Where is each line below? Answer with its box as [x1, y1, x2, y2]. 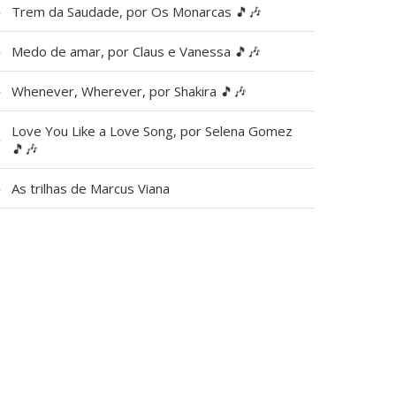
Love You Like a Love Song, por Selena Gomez [11, 122, 293, 140]
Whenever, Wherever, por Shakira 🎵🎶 [11, 82, 247, 100]
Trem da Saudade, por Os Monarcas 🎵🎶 [11, 3, 263, 20]
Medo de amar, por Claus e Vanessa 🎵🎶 [11, 42, 262, 60]
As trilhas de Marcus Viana [11, 179, 171, 197]
